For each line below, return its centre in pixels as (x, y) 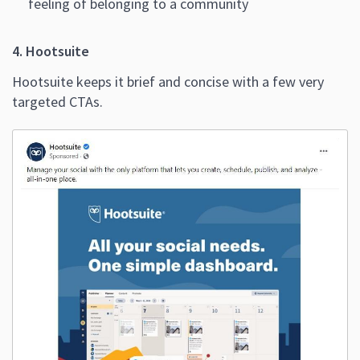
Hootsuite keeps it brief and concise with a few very (168, 82)
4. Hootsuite (51, 51)
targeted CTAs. (57, 102)
